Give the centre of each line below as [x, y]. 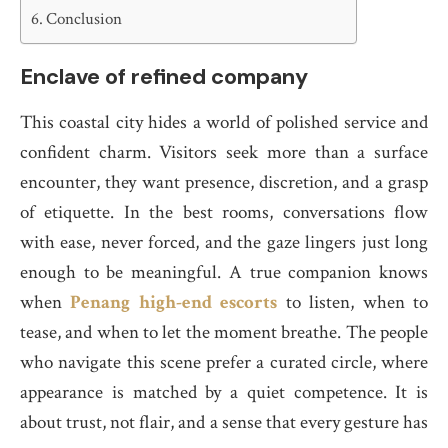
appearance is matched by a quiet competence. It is [224, 392]
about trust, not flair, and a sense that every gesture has [224, 422]
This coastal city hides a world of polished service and [224, 122]
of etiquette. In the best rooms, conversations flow [224, 212]
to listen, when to [353, 302]
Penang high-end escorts [174, 302]
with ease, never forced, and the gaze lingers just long [224, 242]
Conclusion [84, 19]
